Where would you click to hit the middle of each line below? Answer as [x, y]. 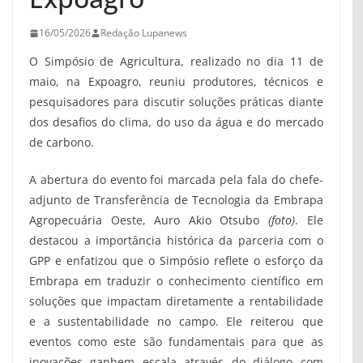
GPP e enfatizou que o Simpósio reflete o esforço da [176, 261]
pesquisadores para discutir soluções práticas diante [176, 102]
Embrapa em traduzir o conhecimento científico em [176, 281]
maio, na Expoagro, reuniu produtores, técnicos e [176, 82]
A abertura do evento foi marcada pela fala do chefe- [176, 180]
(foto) [281, 220]
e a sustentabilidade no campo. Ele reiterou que [176, 322]
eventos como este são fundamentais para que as [176, 342]
